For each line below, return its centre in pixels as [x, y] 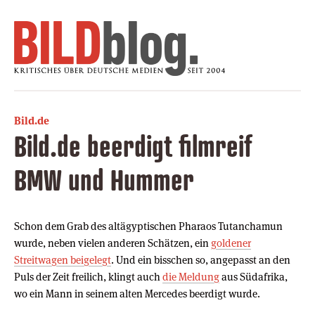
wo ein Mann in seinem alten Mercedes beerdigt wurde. [137, 293]
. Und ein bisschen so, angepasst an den [201, 259]
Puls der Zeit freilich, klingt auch [88, 276]
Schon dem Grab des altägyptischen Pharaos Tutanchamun [148, 226]
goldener [231, 243]
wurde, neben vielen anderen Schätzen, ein [112, 243]
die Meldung [191, 276]
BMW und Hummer [104, 179]
